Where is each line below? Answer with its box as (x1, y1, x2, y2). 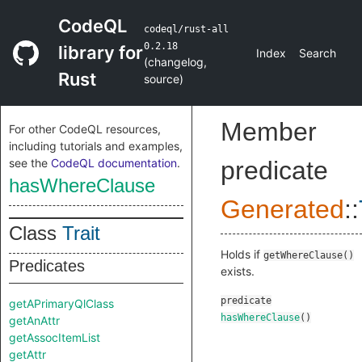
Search (299, 46, 336, 60)
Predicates (9, 257, 85, 275)
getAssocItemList (9, 330, 100, 344)
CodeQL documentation (51, 156, 177, 170)
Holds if (221, 247, 263, 261)
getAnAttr (9, 314, 60, 327)
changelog (148, 54, 204, 69)
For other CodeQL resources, (9, 122, 161, 136)
